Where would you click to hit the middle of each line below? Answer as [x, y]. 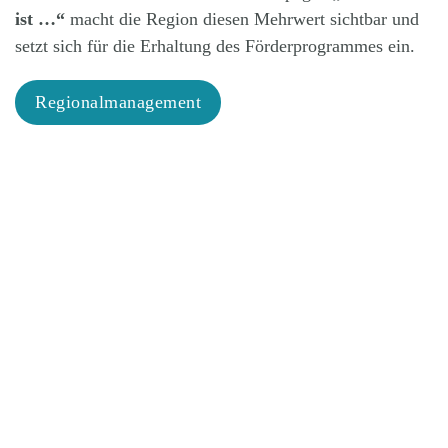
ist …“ [40, 18]
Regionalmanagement [118, 101]
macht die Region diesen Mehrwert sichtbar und [244, 18]
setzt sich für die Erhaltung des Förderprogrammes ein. [215, 45]
